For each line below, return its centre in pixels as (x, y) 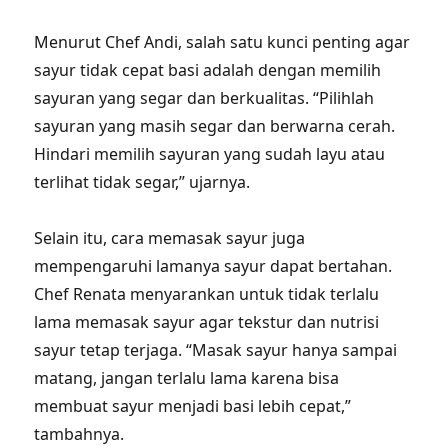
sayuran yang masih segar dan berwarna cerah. (215, 126)
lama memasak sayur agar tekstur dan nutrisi (207, 322)
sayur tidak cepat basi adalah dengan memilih (208, 70)
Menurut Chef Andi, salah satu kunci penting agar (222, 42)
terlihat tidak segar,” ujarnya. (142, 182)
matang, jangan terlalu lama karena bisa (187, 378)
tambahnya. (79, 434)
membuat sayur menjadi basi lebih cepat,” (193, 406)
